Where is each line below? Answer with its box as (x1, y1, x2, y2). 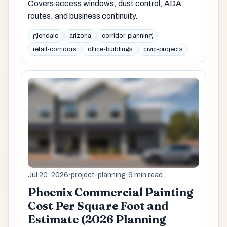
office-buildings (87, 45, 133, 53)
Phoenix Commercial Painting (27, 185, 193, 199)
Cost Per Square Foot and (27, 199, 168, 213)
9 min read (128, 171, 163, 179)
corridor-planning (101, 32, 153, 40)
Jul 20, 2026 (27, 171, 68, 179)
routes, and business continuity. (27, 12, 138, 21)
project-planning (70, 171, 126, 179)
